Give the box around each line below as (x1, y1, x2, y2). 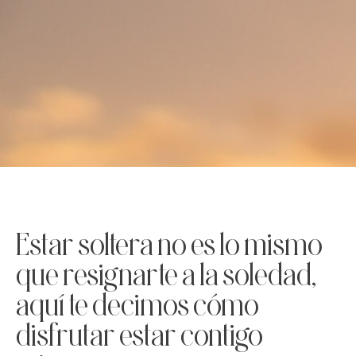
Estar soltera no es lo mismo (16, 226, 323, 261)
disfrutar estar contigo (16, 316, 263, 352)
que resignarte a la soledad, (16, 256, 316, 292)
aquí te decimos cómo (16, 286, 259, 322)
